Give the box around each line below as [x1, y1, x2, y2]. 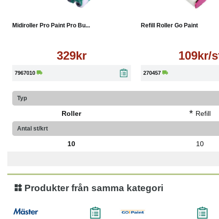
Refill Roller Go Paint [140, 22, 198, 29]
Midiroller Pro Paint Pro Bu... [12, 22, 90, 29]
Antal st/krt [17, 125, 48, 132]
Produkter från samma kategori [22, 183, 163, 193]
